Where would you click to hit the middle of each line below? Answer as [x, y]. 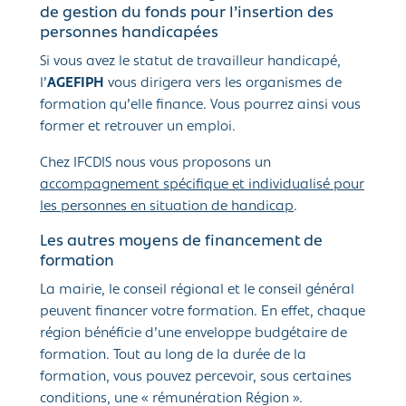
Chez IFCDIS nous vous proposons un [155, 164]
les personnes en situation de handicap [167, 207]
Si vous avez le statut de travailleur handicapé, [190, 62]
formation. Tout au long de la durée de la [173, 356]
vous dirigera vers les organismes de [223, 84]
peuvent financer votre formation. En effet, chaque [203, 312]
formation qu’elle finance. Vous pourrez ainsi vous [200, 106]
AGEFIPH [76, 84]
